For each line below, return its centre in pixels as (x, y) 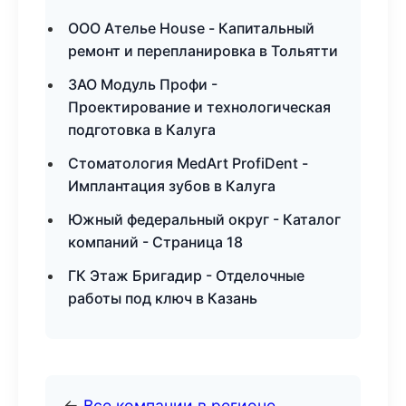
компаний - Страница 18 (155, 242)
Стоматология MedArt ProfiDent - (188, 163)
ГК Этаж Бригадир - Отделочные (186, 275)
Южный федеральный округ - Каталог (204, 219)
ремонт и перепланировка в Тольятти (203, 51)
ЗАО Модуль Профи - (143, 84)
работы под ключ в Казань (163, 298)
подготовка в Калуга (142, 130)
